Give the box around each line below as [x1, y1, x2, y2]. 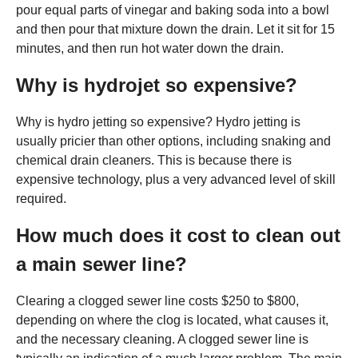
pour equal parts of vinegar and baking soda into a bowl [16, 2, 329, 17]
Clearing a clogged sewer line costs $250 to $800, [16, 293, 299, 308]
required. [16, 191, 66, 205]
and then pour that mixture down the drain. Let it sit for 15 [16, 22, 335, 36]
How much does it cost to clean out [16, 224, 340, 246]
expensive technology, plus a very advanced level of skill [16, 172, 336, 186]
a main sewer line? [16, 253, 187, 275]
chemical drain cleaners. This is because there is [16, 153, 292, 167]
